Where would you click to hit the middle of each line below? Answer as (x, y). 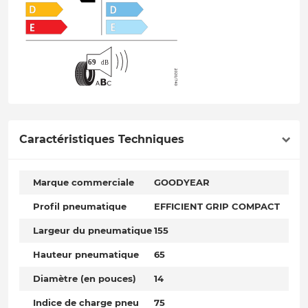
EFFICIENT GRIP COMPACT (217, 207)
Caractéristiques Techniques (102, 140)
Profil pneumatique (80, 207)
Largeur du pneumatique (92, 231)
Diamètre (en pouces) (85, 279)
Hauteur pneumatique (86, 255)
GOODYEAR (182, 183)
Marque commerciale (84, 183)
